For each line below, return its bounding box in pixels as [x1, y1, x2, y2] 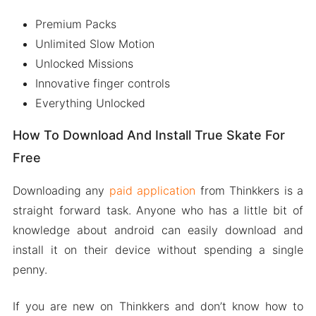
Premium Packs [35, 16, 116, 31]
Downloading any [12, 183, 109, 197]
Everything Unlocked [35, 95, 145, 110]
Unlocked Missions [35, 56, 133, 71]
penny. [12, 262, 47, 276]
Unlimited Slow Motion [35, 36, 154, 51]
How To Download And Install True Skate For [12, 127, 285, 142]
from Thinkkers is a [195, 183, 304, 197]
